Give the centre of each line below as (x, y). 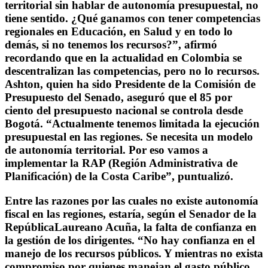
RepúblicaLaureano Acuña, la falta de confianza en (131, 227)
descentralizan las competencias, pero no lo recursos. (132, 71)
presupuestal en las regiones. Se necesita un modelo (129, 136)
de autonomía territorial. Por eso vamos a (106, 150)
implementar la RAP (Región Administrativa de (121, 163)
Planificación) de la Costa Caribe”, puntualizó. (119, 176)
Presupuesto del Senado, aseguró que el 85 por (118, 97)
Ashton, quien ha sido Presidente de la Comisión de (130, 84)
